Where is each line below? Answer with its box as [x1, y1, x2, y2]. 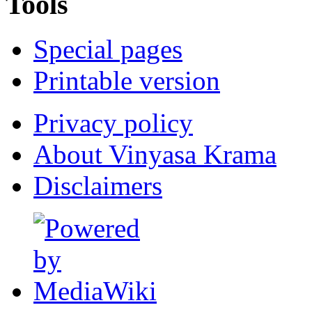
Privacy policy [33, 108, 193, 139]
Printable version [33, 65, 220, 96]
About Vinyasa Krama [33, 139, 276, 170]
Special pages [33, 34, 182, 65]
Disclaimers [33, 171, 162, 201]
